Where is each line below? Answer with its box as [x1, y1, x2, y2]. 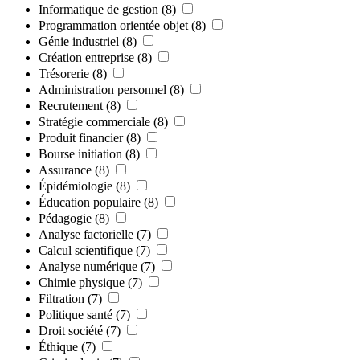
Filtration [39, 291, 84, 305]
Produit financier [39, 130, 123, 145]
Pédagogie [39, 211, 92, 225]
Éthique [39, 339, 78, 354]
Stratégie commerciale [39, 114, 150, 129]
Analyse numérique [39, 259, 137, 273]
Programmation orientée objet [39, 18, 188, 32]
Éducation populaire [39, 194, 141, 209]
